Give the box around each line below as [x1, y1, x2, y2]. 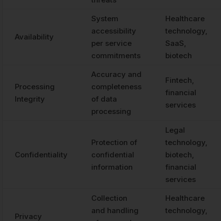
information [91, 162, 133, 172]
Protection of [91, 138, 137, 147]
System [91, 14, 118, 24]
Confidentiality [15, 150, 68, 160]
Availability [15, 32, 54, 42]
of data [91, 94, 117, 104]
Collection [91, 193, 127, 203]
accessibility [91, 26, 136, 36]
